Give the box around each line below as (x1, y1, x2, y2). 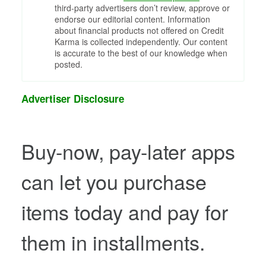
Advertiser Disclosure (21, 91, 124, 106)
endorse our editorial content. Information (55, 12, 210, 25)
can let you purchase (21, 166, 207, 196)
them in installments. (21, 227, 205, 256)
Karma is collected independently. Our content (55, 35, 227, 47)
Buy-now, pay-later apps (21, 136, 235, 166)
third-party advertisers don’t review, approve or (55, 1, 230, 14)
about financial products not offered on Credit (55, 24, 224, 36)
